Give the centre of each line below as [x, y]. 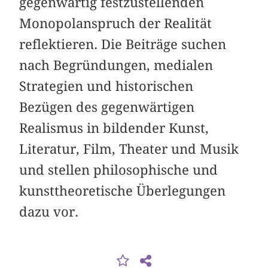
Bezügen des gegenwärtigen [107, 107]
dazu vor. [49, 212]
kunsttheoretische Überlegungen [123, 191]
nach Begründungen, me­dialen [116, 66]
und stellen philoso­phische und [119, 170]
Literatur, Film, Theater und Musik [129, 149]
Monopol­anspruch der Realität [116, 24]
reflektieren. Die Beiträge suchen [123, 45]
